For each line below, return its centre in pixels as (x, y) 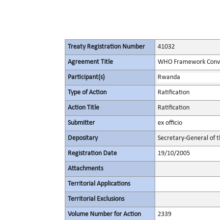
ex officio (170, 123)
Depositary (83, 138)
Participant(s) (86, 77)
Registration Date (92, 153)
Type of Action (87, 93)
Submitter (81, 123)
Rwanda (169, 77)
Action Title (83, 108)
